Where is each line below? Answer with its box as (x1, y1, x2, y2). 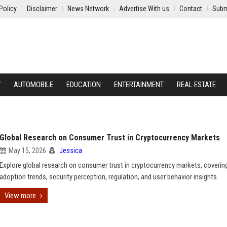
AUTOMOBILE (14, 80, 53, 89)
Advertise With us (119, 5, 169, 13)
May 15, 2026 (9, 146, 46, 155)
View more (5, 191, 36, 200)
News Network (67, 5, 109, 13)
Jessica (59, 146, 82, 155)
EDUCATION (66, 80, 101, 89)
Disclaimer (27, 5, 57, 13)
